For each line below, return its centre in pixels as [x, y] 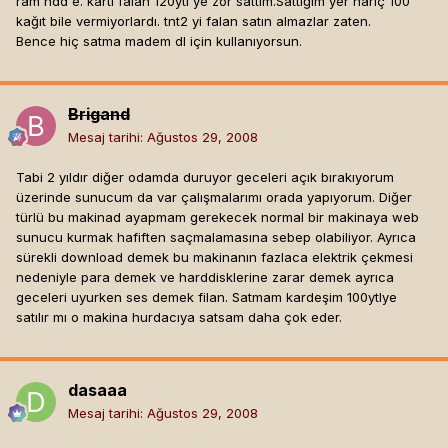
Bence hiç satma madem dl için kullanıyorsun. [159, 41]
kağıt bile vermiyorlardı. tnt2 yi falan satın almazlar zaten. [193, 21]
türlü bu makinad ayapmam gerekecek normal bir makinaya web [217, 217]
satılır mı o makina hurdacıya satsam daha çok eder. [179, 317]
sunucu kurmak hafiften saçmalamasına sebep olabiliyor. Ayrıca [216, 237]
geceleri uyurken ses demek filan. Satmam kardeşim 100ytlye [206, 297]
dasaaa [97, 390]
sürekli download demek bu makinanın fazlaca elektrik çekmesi [214, 257]
